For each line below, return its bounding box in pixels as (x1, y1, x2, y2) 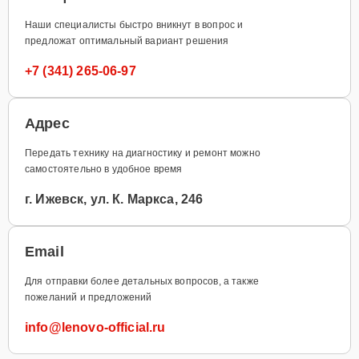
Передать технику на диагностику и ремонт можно (25, 147, 260, 159)
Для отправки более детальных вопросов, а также (25, 275, 259, 287)
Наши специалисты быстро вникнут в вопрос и (25, 18, 244, 30)
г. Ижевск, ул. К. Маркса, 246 (25, 192, 204, 206)
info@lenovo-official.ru (25, 320, 166, 334)
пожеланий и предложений (25, 291, 152, 303)
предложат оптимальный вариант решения (25, 34, 229, 46)
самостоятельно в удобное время (25, 163, 183, 175)
